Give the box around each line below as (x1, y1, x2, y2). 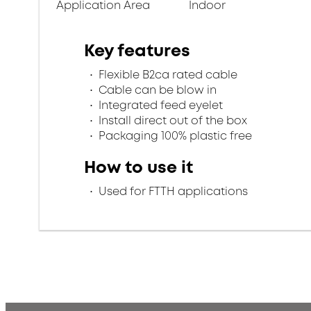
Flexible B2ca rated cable (96, 67, 237, 83)
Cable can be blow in (96, 82, 217, 98)
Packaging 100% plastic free (96, 128, 252, 144)
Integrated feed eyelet (96, 97, 223, 113)
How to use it (84, 155, 193, 179)
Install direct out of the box (96, 112, 247, 128)
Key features (84, 39, 190, 62)
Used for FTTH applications (96, 183, 248, 199)
